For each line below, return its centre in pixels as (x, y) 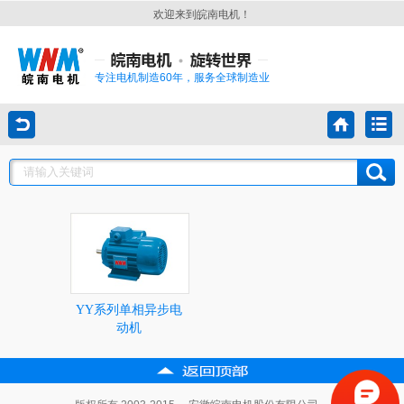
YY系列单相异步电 (129, 310)
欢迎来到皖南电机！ (202, 14)
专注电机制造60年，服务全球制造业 (182, 78)
